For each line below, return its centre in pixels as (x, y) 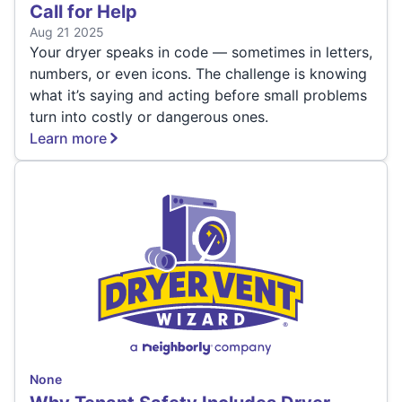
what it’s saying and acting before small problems (198, 96)
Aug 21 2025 (67, 32)
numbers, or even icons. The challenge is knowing (198, 74)
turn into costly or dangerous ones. (149, 117)
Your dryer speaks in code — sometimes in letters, (201, 52)
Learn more (68, 139)
